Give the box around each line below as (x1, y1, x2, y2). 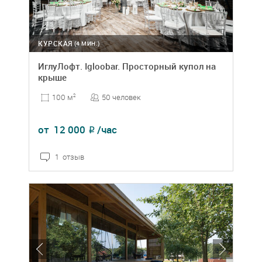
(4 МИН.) (74, 39, 100, 48)
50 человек (102, 92, 141, 103)
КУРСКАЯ (38, 39, 73, 49)
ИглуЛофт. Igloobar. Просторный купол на (38, 60, 216, 73)
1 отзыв (55, 151, 84, 163)
